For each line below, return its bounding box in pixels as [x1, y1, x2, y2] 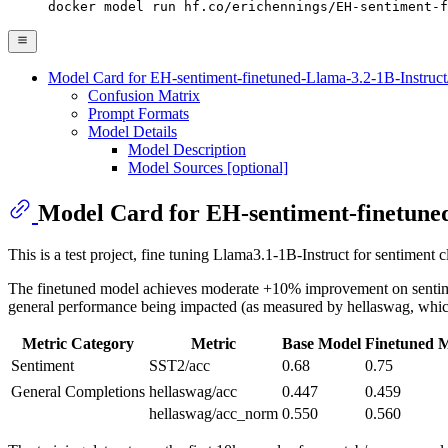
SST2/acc [149, 357, 210, 375]
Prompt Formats [88, 104, 189, 122]
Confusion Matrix [88, 86, 200, 104]
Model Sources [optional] [128, 158, 288, 176]
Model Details [88, 122, 177, 140]
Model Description [128, 140, 246, 158]
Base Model [282, 335, 361, 353]
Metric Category [22, 335, 134, 353]
